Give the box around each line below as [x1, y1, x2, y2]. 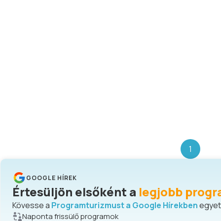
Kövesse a [12, 200, 50, 211]
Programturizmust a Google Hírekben [51, 200, 198, 211]
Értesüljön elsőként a [12, 184, 136, 200]
